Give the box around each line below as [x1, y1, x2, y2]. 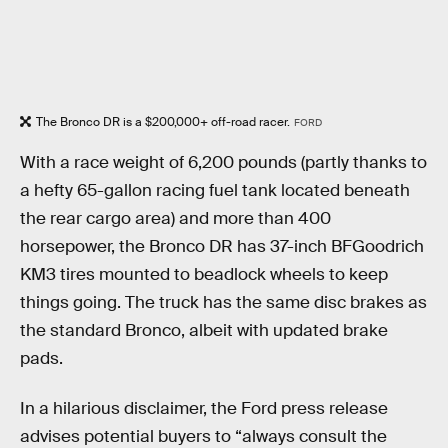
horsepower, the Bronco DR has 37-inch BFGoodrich [20, 236, 424, 258]
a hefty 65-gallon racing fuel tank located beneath [20, 180, 410, 202]
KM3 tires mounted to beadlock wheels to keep [20, 264, 388, 286]
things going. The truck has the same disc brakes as [20, 292, 427, 314]
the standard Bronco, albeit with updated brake [20, 320, 388, 342]
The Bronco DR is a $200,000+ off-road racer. [36, 113, 290, 130]
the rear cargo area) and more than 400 [20, 208, 331, 230]
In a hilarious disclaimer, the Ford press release [20, 397, 388, 419]
